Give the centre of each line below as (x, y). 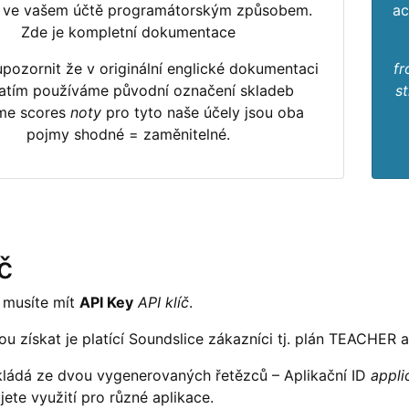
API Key (106, 302)
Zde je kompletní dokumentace (128, 32)
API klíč (163, 302)
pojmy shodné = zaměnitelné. (128, 134)
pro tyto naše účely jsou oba (203, 112)
